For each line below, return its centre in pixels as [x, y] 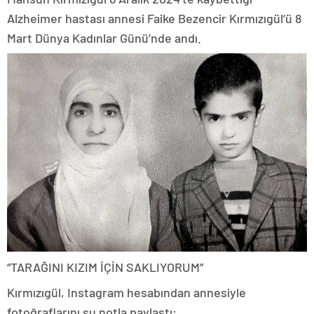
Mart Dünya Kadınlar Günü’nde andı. [104, 38]
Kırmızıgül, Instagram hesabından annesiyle [127, 292]
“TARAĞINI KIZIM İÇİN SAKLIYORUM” [105, 267]
